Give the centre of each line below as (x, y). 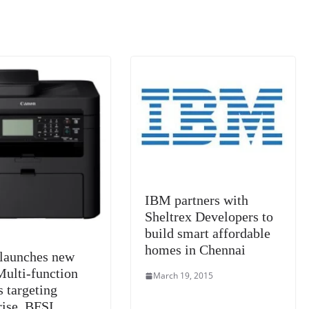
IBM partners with (197, 200)
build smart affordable (208, 233)
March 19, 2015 (183, 276)
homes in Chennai (196, 250)
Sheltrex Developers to (209, 217)
